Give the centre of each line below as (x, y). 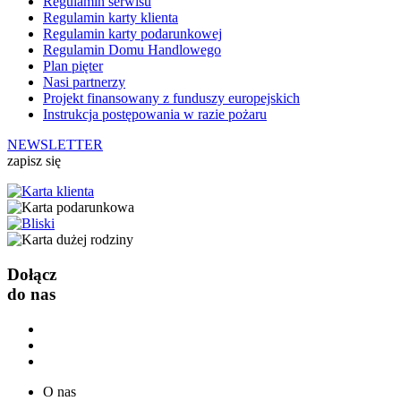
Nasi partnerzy (84, 82)
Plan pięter (73, 66)
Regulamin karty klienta (111, 18)
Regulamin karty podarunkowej (132, 34)
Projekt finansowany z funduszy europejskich (171, 98)
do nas (31, 294)
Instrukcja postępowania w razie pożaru (155, 115)
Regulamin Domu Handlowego (132, 50)
